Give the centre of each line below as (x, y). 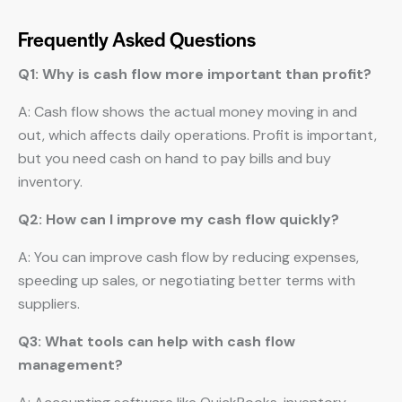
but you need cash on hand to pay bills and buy (175, 158)
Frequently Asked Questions (137, 39)
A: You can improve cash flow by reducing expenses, (188, 257)
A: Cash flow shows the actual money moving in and (188, 112)
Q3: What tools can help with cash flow (157, 341)
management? (70, 365)
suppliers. (49, 304)
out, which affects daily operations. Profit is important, (197, 135)
